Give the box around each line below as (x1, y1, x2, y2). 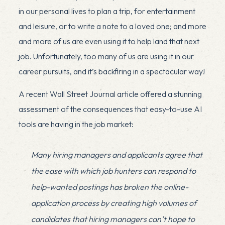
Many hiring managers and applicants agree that (31, 149, 202, 160)
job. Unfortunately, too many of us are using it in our (18, 51, 194, 61)
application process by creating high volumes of (31, 197, 196, 208)
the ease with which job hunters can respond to (31, 165, 196, 176)
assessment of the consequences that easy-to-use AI (18, 103, 202, 114)
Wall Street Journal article (49, 88, 139, 99)
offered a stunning (138, 88, 202, 99)
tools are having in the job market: (18, 119, 134, 129)
